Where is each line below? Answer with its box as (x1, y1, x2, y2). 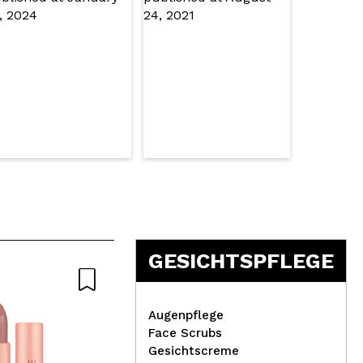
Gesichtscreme (148, 344, 240, 359)
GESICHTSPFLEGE (148, 249, 335, 274)
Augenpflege (148, 308, 224, 323)
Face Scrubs (148, 326, 223, 341)
